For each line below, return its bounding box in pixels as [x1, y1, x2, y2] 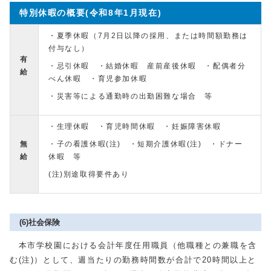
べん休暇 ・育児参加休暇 [48, 75, 164, 82]
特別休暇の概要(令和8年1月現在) [19, 8, 162, 18]
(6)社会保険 [19, 218, 60, 227]
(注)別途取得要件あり [48, 171, 129, 178]
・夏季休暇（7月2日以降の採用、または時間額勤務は [48, 32, 249, 39]
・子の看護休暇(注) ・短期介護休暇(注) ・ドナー [48, 140, 243, 148]
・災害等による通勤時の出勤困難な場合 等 [48, 93, 213, 100]
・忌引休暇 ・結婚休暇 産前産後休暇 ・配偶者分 [48, 62, 246, 70]
